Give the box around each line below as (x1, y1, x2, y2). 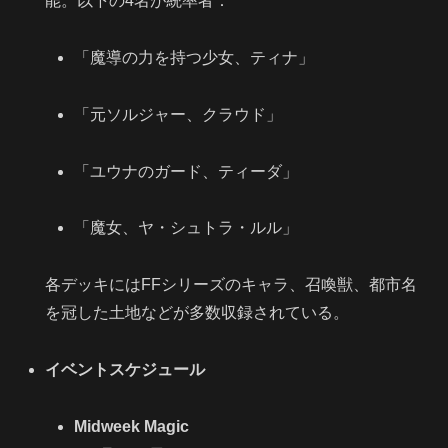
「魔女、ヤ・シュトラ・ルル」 (74, 219, 299, 237)
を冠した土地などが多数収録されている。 (45, 304, 350, 322)
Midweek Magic (74, 417, 190, 435)
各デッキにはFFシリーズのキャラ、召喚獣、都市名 (45, 276, 418, 294)
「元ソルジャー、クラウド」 (74, 105, 283, 123)
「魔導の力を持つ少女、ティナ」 (74, 48, 315, 66)
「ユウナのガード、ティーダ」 (74, 162, 299, 180)
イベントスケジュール (45, 360, 206, 378)
